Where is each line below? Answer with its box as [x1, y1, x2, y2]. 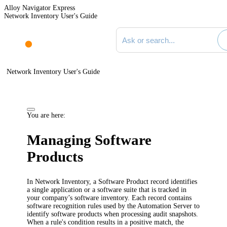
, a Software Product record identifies [89, 177, 198, 185]
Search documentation [115, 27, 179, 34]
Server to [173, 202, 200, 210]
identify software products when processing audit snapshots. [27, 210, 199, 218]
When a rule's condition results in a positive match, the [27, 218, 184, 226]
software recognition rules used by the [27, 202, 138, 210]
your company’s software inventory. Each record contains [27, 194, 192, 202]
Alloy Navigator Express [4, 4, 75, 12]
